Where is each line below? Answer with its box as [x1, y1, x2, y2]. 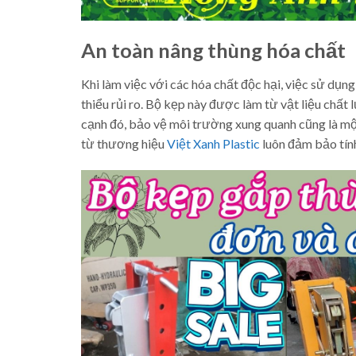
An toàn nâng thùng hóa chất [81, 37, 346, 62]
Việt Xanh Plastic [167, 135, 260, 151]
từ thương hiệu [81, 135, 167, 151]
